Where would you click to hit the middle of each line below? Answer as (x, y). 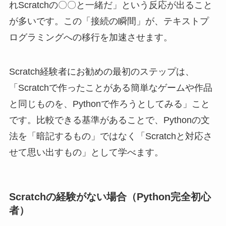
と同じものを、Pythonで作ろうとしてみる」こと (109, 104)
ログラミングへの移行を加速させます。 (91, 38)
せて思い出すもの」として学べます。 (86, 152)
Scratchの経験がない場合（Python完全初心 (110, 197)
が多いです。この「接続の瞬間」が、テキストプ (109, 21)
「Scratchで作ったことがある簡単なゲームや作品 (110, 88)
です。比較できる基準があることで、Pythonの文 (109, 120)
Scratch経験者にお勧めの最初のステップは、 (101, 71)
